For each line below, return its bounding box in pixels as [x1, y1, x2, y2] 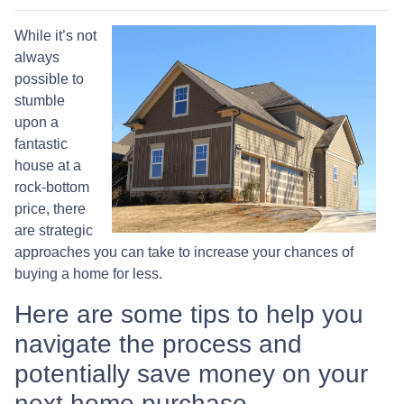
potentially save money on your [14, 359, 368, 388]
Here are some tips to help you [14, 299, 363, 328]
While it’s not [14, 27, 96, 43]
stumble [14, 92, 65, 108]
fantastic [14, 135, 68, 151]
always [14, 49, 60, 65]
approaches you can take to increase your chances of [14, 243, 353, 260]
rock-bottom [14, 179, 89, 195]
